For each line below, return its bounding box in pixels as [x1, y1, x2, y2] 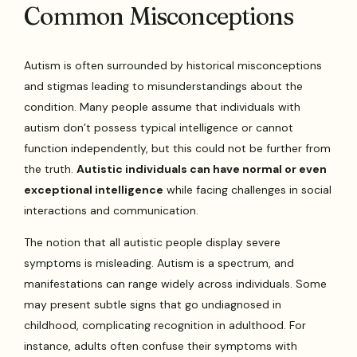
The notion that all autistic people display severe [24, 235, 281, 250]
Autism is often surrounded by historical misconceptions [24, 58, 323, 73]
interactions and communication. [24, 203, 199, 218]
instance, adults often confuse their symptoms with [24, 339, 298, 354]
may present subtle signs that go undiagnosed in [24, 297, 282, 312]
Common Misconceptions [24, 2, 294, 32]
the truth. [24, 162, 77, 177]
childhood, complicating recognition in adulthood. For [24, 318, 307, 333]
